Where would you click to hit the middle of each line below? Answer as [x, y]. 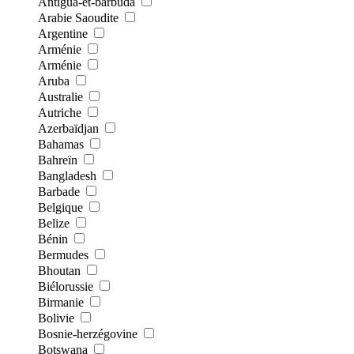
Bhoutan [59, 270]
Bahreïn [58, 160]
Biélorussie [66, 286]
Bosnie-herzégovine [88, 333]
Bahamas [61, 144]
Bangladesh [67, 175]
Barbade [59, 191]
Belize [54, 223]
